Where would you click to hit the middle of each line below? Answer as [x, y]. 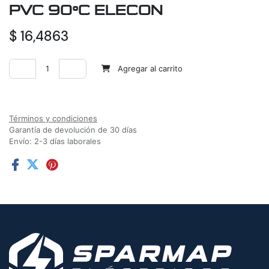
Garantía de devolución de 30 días [73, 130]
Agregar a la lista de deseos [74, 93]
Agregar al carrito [149, 69]
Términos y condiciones [53, 119]
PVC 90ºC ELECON [86, 11]
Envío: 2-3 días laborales [55, 141]
